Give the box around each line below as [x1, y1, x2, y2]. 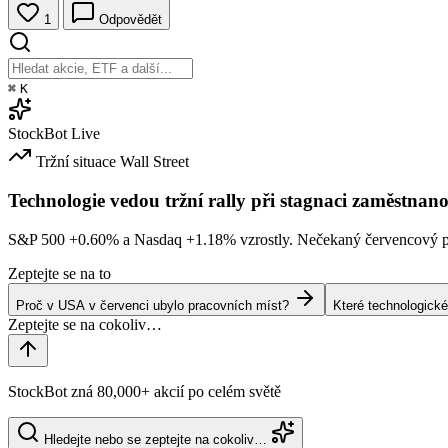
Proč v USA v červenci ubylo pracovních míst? [16, 297, 289, 313]
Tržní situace [36, 153, 116, 171]
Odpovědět [95, 12, 162, 28]
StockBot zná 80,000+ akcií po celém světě [8, 382, 281, 400]
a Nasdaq [119, 230, 186, 248]
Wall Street [120, 153, 189, 171]
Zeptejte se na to [8, 264, 111, 282]
